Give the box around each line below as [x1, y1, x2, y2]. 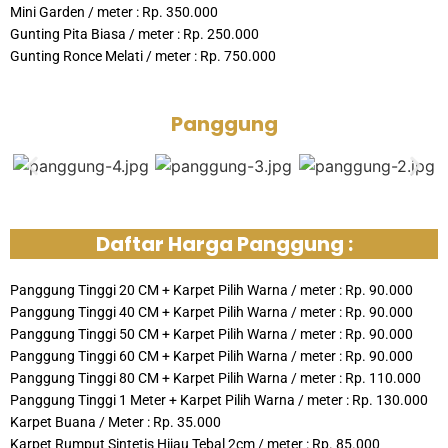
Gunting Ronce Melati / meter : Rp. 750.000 [10, 47, 276, 64]
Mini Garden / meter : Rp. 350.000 [10, 3, 218, 20]
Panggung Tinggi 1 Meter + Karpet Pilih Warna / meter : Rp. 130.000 [10, 392, 428, 408]
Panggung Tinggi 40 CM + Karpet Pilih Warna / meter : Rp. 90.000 [10, 304, 413, 320]
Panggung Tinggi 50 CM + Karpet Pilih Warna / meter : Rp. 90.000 [10, 326, 413, 342]
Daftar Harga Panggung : [95, 230, 353, 258]
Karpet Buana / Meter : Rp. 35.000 [10, 414, 221, 430]
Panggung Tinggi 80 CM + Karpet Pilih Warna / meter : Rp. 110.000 [10, 370, 421, 386]
